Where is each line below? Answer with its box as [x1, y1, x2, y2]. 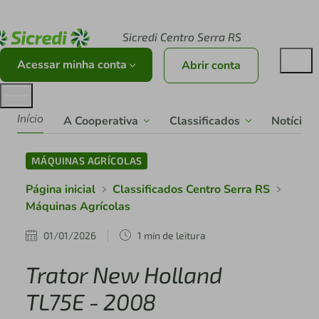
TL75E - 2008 [25, 288, 156, 315]
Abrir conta [182, 58, 241, 74]
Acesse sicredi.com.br [28, 7, 147, 21]
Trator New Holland [25, 261, 223, 288]
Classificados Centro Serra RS [112, 182, 270, 198]
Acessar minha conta [17, 57, 130, 73]
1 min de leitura [137, 229, 206, 241]
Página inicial [25, 182, 95, 198]
